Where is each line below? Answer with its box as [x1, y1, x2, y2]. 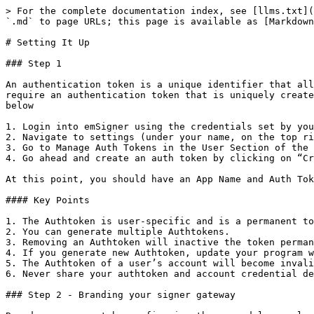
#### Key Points [6, 195, 90, 205]
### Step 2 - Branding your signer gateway [6, 289, 235, 300]
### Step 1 [6, 58, 62, 69]
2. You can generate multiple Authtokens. [6, 226, 230, 237]
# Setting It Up [6, 37, 90, 48]
